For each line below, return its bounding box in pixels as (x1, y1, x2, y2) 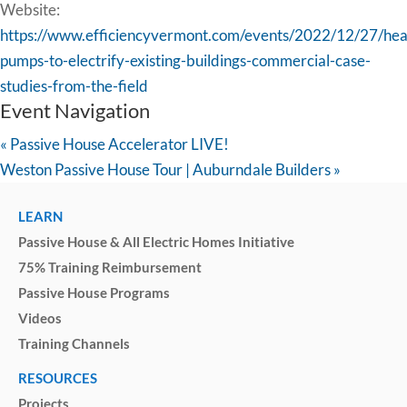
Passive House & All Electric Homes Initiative (18, 233, 294, 251)
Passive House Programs (18, 284, 170, 302)
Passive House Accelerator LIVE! (7, 134, 229, 154)
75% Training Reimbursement (18, 259, 202, 276)
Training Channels (18, 335, 130, 352)
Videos (18, 310, 62, 327)
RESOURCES (18, 370, 97, 387)
